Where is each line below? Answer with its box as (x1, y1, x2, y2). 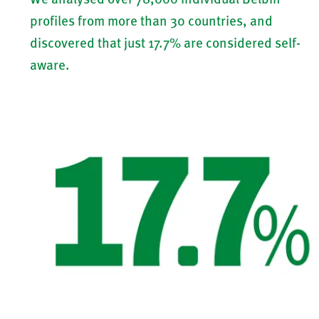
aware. (29, 55, 73, 74)
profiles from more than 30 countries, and (29, 11, 273, 30)
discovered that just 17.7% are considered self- (29, 33, 300, 52)
